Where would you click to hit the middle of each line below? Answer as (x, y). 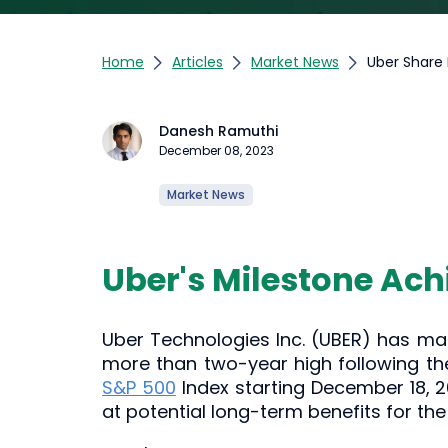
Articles (197, 62)
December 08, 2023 (216, 150)
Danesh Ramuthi (218, 131)
